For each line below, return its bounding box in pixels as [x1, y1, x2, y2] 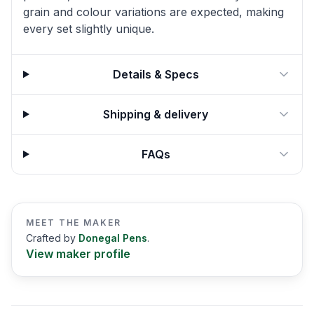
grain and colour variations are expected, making [23, 5, 284, 19]
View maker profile [26, 247, 130, 261]
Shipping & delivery [103, 107, 209, 121]
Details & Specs [112, 67, 199, 81]
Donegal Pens [78, 232, 147, 244]
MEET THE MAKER [26, 217, 121, 228]
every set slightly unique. [23, 22, 154, 36]
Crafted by [26, 232, 76, 244]
